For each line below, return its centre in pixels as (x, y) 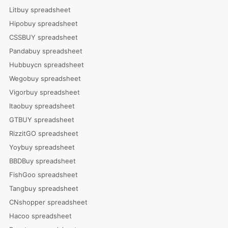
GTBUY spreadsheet (41, 119)
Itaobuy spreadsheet (42, 106)
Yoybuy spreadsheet (42, 147)
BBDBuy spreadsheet (42, 161)
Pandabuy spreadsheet (46, 51)
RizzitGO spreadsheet (44, 133)
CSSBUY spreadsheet (43, 37)
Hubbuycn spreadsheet (46, 64)
